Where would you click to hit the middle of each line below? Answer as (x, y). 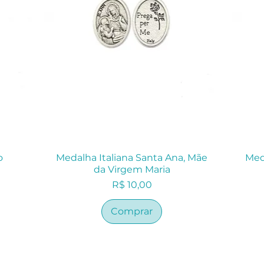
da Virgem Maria (132, 170)
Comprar (132, 212)
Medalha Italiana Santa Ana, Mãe (132, 158)
